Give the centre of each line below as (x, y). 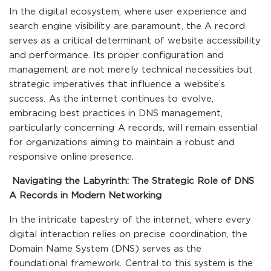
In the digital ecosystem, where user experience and (128, 12)
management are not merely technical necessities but (131, 70)
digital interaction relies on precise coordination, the (128, 234)
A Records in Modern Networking (85, 196)
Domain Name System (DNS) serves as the (106, 249)
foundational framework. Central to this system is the (131, 263)
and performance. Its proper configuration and (116, 55)
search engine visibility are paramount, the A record (127, 26)
